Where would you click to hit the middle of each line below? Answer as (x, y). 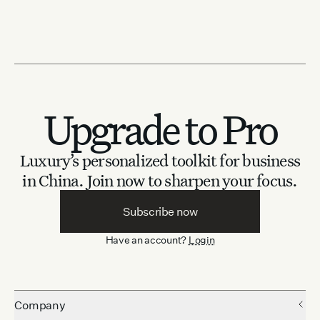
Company (40, 305)
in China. (53, 180)
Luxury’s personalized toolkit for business (160, 160)
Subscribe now (160, 212)
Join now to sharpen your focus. (192, 180)
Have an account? (146, 240)
